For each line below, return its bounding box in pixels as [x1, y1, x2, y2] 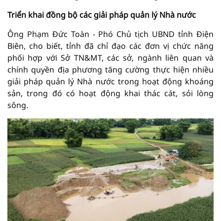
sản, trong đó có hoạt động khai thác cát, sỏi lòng [7, 87, 214, 99]
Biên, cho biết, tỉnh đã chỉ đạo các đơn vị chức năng [7, 40, 214, 51]
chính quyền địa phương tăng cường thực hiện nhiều [7, 64, 214, 75]
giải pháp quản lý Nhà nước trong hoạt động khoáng [7, 75, 214, 87]
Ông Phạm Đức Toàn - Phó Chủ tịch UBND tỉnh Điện [7, 28, 214, 39]
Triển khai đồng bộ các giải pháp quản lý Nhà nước [7, 9, 196, 20]
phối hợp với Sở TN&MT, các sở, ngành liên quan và [7, 52, 214, 63]
